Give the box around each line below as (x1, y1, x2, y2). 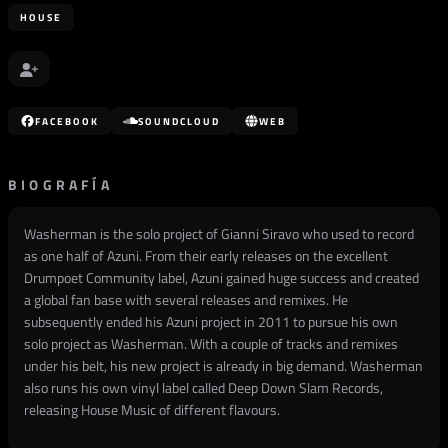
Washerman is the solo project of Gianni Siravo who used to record (24, 223, 414, 244)
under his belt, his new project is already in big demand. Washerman (24, 355, 423, 376)
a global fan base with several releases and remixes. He (24, 289, 348, 310)
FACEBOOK (35, 113, 99, 129)
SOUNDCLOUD (138, 113, 220, 129)
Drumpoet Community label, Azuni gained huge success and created (24, 267, 419, 288)
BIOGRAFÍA (8, 174, 113, 195)
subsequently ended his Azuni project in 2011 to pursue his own (24, 311, 398, 332)
